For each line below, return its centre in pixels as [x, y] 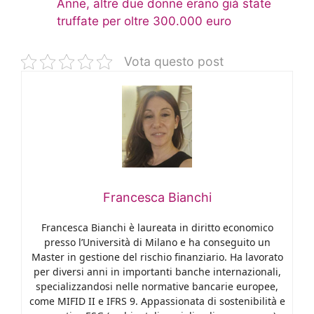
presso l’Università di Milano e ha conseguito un [157, 242]
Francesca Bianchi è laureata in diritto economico [157, 227]
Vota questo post [174, 62]
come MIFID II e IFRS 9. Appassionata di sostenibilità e [157, 301]
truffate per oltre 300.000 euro [144, 21]
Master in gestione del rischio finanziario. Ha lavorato [157, 257]
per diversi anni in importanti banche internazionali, [157, 271]
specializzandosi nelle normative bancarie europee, [157, 286]
